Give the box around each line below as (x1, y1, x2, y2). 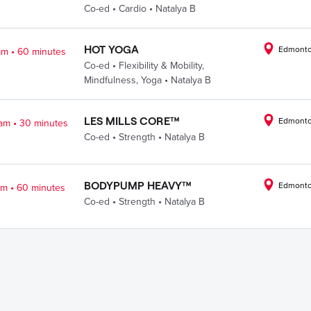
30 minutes (19, 117, 69, 129)
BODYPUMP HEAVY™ (83, 178, 192, 192)
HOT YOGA (83, 42, 139, 56)
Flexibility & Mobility (118, 60, 202, 72)
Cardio (118, 3, 146, 15)
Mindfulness (83, 74, 136, 86)
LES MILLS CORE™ (83, 114, 180, 127)
